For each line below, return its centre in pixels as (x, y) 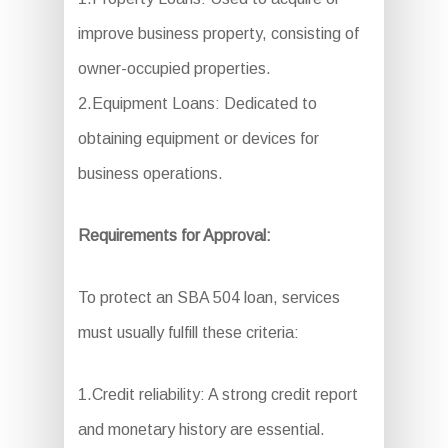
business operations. (150, 174)
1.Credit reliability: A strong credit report (217, 395)
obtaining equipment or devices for (198, 139)
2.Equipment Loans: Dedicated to (197, 104)
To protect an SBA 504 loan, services (208, 298)
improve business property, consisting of (218, 34)
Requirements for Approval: (174, 236)
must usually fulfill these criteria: (188, 333)
